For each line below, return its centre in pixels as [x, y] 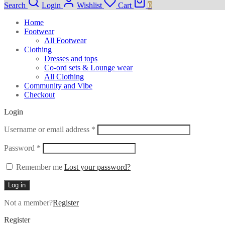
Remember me [39, 167]
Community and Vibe [58, 86]
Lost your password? [97, 167]
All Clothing [64, 77]
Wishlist [89, 6]
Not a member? [28, 203]
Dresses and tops [71, 59]
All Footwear [65, 41]
